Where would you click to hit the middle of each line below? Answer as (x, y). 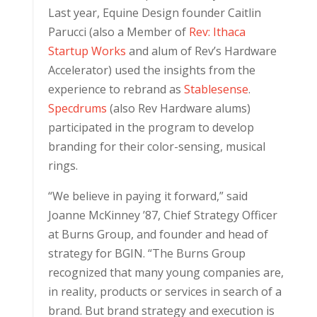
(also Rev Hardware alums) (178, 108)
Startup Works (87, 51)
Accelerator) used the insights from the (151, 70)
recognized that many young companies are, (166, 272)
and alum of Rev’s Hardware (201, 51)
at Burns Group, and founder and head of (158, 234)
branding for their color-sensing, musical (156, 146)
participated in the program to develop (151, 127)
